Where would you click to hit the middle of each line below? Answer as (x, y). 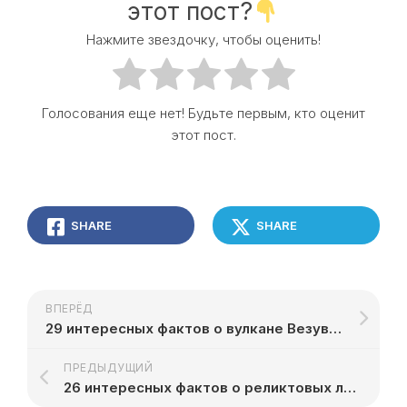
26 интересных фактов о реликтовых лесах (350, 387)
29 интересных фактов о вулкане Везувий (335, 328)
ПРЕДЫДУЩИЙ (108, 367)
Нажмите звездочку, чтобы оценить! (203, 40)
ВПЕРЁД (69, 308)
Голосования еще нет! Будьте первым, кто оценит (203, 113)
